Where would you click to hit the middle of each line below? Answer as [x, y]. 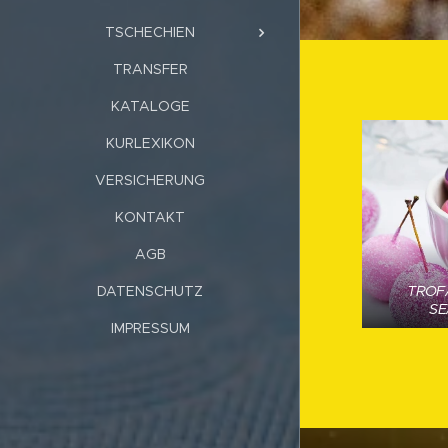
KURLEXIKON [150, 142]
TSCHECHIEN [150, 31]
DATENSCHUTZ [150, 290]
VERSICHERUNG [150, 179]
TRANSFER [150, 68]
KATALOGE [150, 105]
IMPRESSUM [150, 327]
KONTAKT [150, 216]
